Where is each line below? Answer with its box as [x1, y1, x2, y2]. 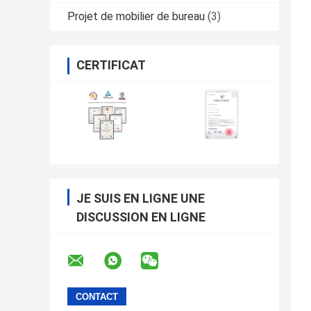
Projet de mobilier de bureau [67, 10, 205, 24]
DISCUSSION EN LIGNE [76, 210, 205, 225]
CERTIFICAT [76, 58, 146, 73]
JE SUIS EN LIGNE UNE [76, 191, 205, 206]
